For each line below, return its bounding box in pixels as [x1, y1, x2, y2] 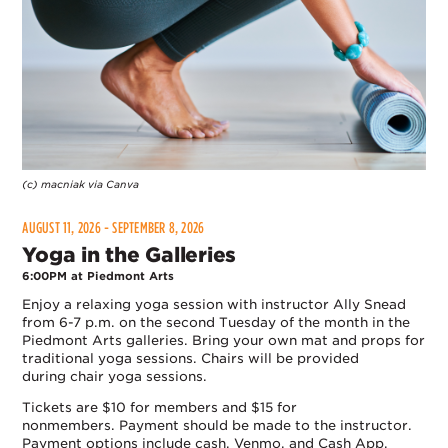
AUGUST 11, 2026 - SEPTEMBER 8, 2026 [22, 218, 208, 237]
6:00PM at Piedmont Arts [22, 268, 175, 283]
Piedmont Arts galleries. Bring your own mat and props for [22, 332, 426, 348]
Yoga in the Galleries [22, 242, 237, 267]
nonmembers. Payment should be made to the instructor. [22, 417, 413, 433]
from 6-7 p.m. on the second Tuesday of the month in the [22, 314, 411, 330]
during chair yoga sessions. [22, 368, 208, 384]
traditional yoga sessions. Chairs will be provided [22, 350, 360, 366]
